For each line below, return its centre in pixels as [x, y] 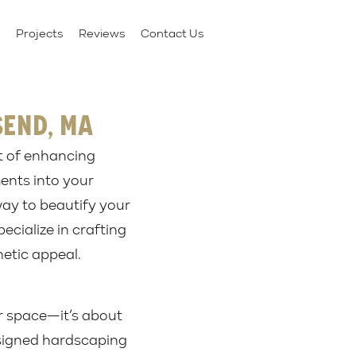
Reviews [102, 34]
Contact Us [172, 34]
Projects [39, 34]
